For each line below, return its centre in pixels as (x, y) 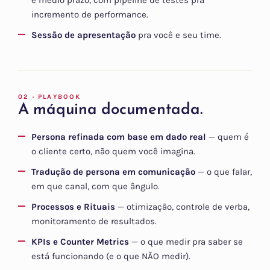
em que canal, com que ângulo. (96, 187)
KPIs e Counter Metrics (80, 242)
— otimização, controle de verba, (182, 207)
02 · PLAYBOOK (50, 97)
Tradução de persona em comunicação (113, 172)
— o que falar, (224, 172)
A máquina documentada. (110, 110)
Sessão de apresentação (83, 35)
